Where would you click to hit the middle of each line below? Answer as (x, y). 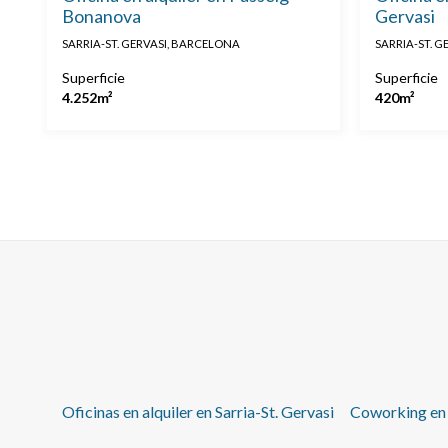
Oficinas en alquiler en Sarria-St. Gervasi (198, 412)
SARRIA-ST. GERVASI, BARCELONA (151, 44)
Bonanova (101, 16)
